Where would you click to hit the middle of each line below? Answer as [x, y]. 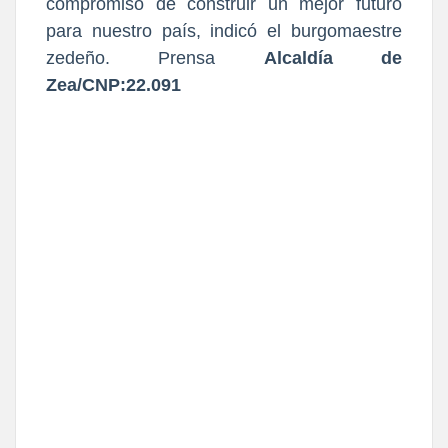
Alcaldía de [333, 58]
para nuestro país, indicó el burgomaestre [224, 31]
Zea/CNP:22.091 [113, 85]
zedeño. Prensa [155, 58]
